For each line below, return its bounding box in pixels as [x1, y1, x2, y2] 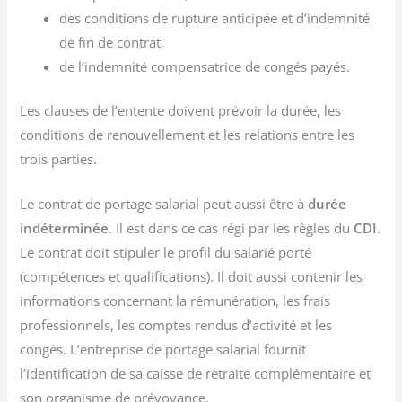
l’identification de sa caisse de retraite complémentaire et [20, 363, 371, 382]
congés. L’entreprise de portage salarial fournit [20, 339, 307, 358]
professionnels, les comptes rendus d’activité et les [20, 315, 333, 334]
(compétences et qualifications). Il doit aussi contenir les [20, 267, 363, 285]
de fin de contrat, [59, 32, 165, 51]
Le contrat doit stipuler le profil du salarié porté [20, 242, 312, 261]
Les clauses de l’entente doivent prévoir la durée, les [20, 100, 342, 119]
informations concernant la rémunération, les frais [20, 291, 331, 310]
